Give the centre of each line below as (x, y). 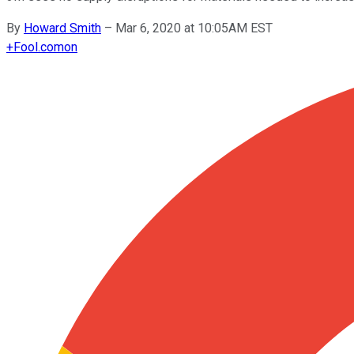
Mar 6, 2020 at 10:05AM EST (194, 28)
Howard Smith (62, 28)
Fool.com (39, 47)
